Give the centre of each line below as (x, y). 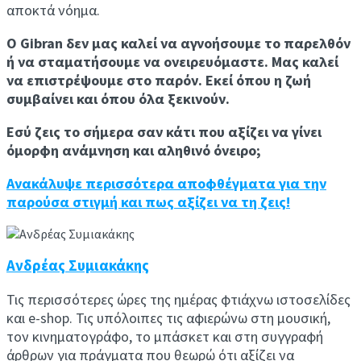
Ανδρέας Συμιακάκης (78, 266)
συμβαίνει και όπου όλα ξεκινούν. (118, 98)
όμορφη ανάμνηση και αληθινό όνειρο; (134, 150)
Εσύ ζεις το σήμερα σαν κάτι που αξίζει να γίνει (164, 131)
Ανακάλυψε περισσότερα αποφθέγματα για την (166, 183)
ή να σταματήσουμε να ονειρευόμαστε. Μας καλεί (172, 61)
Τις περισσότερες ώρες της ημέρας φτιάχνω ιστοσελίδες (178, 300)
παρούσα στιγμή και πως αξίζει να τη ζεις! (148, 201)
